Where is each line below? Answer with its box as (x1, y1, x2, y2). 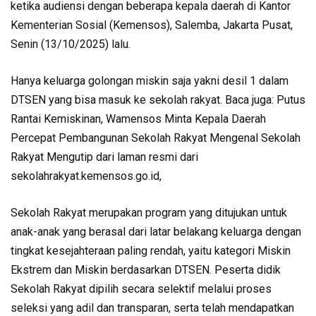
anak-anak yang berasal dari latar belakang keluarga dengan (11, 225, 301, 238)
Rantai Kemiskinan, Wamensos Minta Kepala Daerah (11, 112, 266, 126)
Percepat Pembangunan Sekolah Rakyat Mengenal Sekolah (11, 131, 300, 145)
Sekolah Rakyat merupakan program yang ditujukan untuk (11, 206, 287, 219)
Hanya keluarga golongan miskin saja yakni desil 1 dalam (11, 74, 288, 87)
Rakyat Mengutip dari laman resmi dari (11, 150, 198, 164)
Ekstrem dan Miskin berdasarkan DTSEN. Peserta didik (11, 263, 281, 276)
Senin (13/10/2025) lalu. (11, 37, 130, 51)
